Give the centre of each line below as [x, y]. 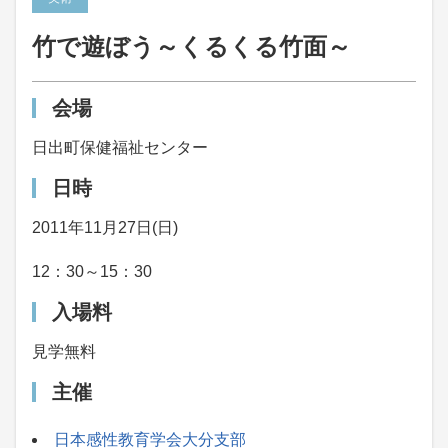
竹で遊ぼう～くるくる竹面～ [191, 46]
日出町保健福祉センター [120, 147]
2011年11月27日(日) [105, 227]
